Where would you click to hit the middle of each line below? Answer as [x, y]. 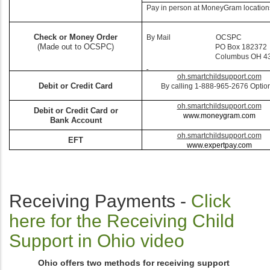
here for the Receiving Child [122, 221]
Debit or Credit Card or [76, 110]
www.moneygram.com [219, 115]
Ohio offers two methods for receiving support [134, 262]
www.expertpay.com [219, 145]
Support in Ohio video [97, 240]
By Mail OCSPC [194, 37]
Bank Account [76, 120]
